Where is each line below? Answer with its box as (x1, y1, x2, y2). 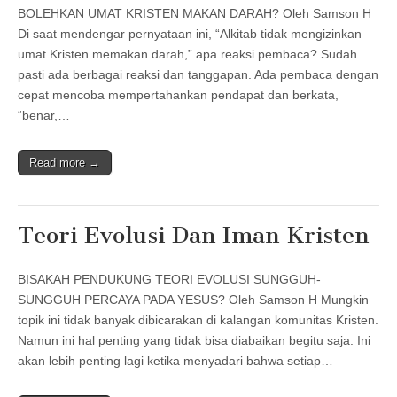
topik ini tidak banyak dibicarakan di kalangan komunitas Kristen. (18, 312, 378, 327)
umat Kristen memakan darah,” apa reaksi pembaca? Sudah (18, 46, 357, 61)
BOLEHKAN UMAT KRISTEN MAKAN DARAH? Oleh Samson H (18, 5, 371, 20)
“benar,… (18, 107, 70, 122)
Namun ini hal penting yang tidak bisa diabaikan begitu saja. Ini (18, 332, 370, 347)
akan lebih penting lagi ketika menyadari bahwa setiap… (18, 353, 333, 368)
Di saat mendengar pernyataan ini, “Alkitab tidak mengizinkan (18, 26, 362, 41)
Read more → (29, 155, 100, 169)
